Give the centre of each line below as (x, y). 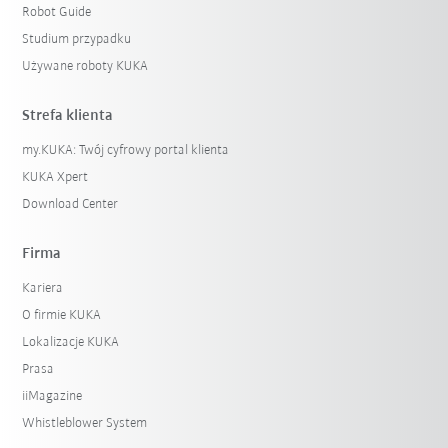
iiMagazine (52, 397)
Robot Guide (57, 13)
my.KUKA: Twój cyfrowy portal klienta (126, 151)
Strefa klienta (68, 116)
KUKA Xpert (55, 178)
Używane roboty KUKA (85, 67)
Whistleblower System (85, 424)
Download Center (70, 205)
